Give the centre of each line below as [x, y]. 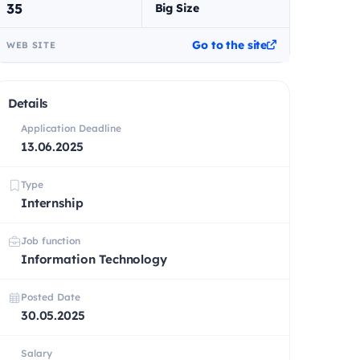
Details [28, 103]
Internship [52, 202]
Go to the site [230, 45]
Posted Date [51, 297]
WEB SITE [31, 45]
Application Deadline [71, 128]
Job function [51, 240]
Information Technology [94, 259]
